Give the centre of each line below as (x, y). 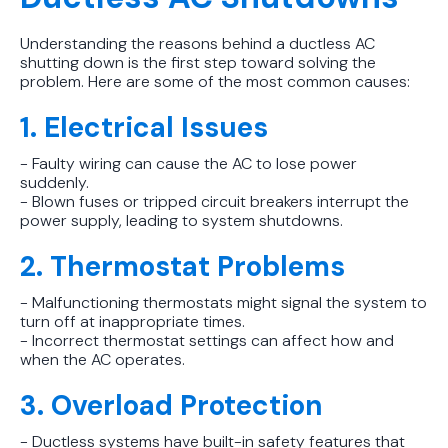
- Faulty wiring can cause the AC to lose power (188, 163)
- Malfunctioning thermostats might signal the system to (223, 302)
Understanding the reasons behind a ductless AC (197, 43)
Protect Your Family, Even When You (222, 19)
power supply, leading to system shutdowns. (181, 220)
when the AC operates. (102, 359)
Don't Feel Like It (135, 43)
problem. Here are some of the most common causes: (215, 81)
